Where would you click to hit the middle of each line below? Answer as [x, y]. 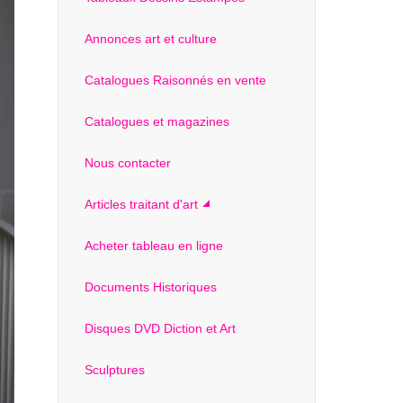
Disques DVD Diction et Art [160, 328]
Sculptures [114, 370]
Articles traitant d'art [141, 204]
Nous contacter [127, 163]
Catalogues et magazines [157, 121]
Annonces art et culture [150, 39]
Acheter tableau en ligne [153, 246]
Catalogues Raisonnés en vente [175, 80]
